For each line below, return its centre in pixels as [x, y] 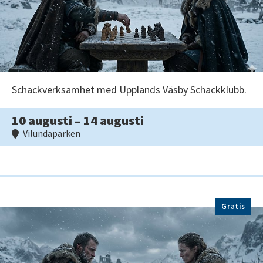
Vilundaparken [51, 134]
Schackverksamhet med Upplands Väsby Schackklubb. [129, 90]
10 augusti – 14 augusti [78, 121]
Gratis [233, 207]
